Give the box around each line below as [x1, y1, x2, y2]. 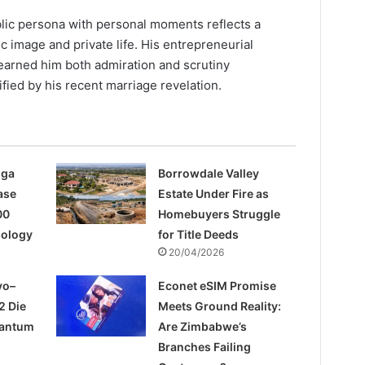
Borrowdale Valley [158, 166, 260, 181]
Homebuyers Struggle [158, 207, 281, 222]
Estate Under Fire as [158, 187, 270, 201]
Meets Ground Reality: [158, 299, 282, 314]
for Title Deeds [158, 227, 240, 242]
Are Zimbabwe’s [158, 319, 248, 334]
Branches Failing [158, 340, 252, 354]
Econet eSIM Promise [158, 279, 277, 293]
